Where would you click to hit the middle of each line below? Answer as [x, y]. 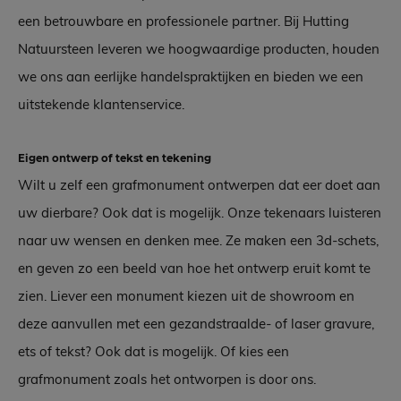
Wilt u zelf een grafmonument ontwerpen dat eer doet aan [199, 185]
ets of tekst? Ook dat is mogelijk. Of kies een [154, 352]
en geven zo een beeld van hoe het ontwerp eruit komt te [194, 269]
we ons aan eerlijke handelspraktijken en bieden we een [191, 77]
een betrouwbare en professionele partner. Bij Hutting [183, 21]
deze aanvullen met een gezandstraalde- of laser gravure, [196, 324]
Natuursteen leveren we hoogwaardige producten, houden [199, 49]
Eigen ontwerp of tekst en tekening [115, 159]
